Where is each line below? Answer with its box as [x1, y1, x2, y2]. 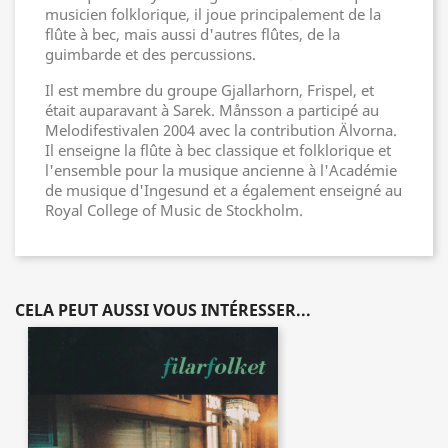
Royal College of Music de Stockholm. [45, 200, 303, 220]
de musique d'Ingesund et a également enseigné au [45, 180, 402, 200]
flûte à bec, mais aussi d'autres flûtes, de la [45, 24, 340, 44]
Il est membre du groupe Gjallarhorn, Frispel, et [45, 80, 374, 100]
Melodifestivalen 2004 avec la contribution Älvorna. [45, 120, 397, 140]
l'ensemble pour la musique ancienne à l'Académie [45, 160, 397, 180]
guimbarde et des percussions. [45, 44, 256, 64]
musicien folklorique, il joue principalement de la [45, 4, 381, 24]
